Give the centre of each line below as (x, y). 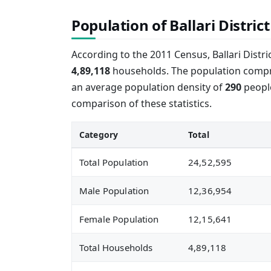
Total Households (116, 247)
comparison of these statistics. (142, 103)
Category (99, 135)
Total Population (114, 162)
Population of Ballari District (171, 25)
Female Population (119, 219)
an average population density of (148, 87)
